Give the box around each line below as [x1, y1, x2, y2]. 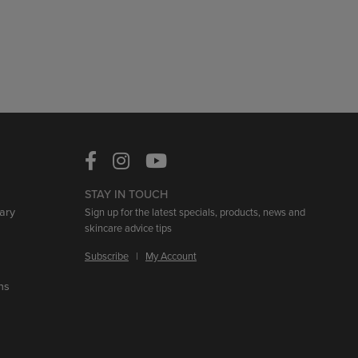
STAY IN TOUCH [85, 185, 168, 202]
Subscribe [85, 248, 129, 263]
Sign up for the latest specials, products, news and [85, 204, 305, 219]
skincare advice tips [85, 220, 172, 235]
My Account [145, 248, 197, 263]
